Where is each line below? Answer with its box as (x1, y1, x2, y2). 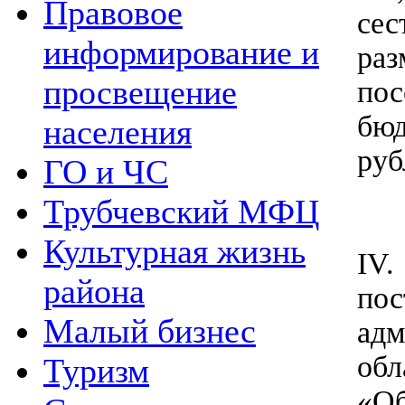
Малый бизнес (43, 312, 256, 350)
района (43, 272, 145, 310)
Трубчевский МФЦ (43, 193, 319, 231)
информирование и (43, 33, 319, 71)
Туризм (43, 352, 149, 390)
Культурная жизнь (43, 232, 306, 270)
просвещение (43, 73, 237, 111)
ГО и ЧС (43, 153, 168, 191)
